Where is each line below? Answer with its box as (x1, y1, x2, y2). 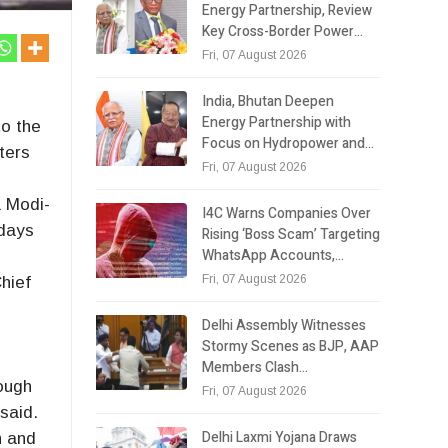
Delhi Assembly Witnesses (202, 314, 367, 336)
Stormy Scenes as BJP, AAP (202, 335, 380, 357)
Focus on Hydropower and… (202, 132, 375, 154)
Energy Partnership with (202, 111, 352, 133)
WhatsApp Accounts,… (202, 244, 345, 266)
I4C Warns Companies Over (202, 202, 372, 224)
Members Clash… (202, 356, 309, 378)
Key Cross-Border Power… (202, 20, 364, 42)
